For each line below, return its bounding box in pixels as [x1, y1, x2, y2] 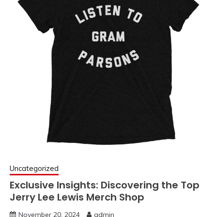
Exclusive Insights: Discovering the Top [10, 178, 200, 192]
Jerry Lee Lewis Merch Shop [10, 190, 144, 204]
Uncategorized [10, 163, 59, 173]
